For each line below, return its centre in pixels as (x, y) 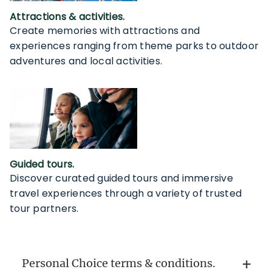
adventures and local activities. (86, 61)
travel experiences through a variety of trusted (126, 194)
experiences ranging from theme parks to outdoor (134, 46)
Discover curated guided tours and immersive (122, 178)
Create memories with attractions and (105, 31)
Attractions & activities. (67, 17)
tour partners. (44, 209)
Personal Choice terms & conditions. (119, 263)
